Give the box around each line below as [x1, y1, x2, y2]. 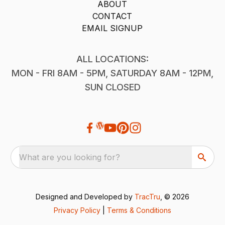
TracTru [135, 192, 160, 201]
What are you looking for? [19, 152, 121, 162]
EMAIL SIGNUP [82, 23, 143, 33]
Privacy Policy [54, 205, 100, 214]
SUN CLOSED [84, 81, 141, 92]
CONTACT [92, 11, 133, 21]
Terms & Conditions [107, 205, 171, 214]
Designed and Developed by [36, 192, 135, 201]
